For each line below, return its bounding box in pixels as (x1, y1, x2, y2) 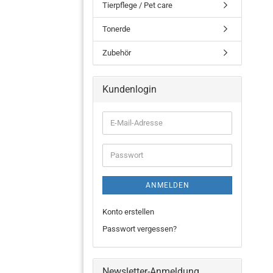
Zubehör (102, 48, 131, 57)
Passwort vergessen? (102, 224, 177, 233)
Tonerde (102, 24, 130, 34)
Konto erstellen (102, 207, 154, 216)
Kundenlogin (102, 83, 157, 95)
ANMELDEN (145, 180, 190, 190)
